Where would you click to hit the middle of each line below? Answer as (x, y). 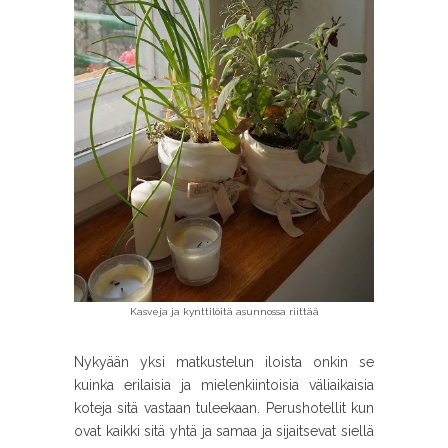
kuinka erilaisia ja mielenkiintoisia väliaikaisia (224, 385)
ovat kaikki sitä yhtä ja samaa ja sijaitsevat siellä (224, 431)
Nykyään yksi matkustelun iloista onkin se (224, 362)
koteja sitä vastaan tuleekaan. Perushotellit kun (224, 408)
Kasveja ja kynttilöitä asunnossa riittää (224, 311)
